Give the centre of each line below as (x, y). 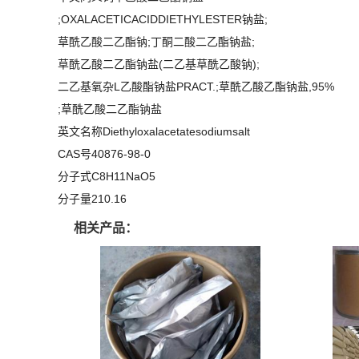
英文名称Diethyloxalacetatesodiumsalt (154, 131)
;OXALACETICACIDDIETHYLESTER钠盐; (163, 19)
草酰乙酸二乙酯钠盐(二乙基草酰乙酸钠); (159, 64)
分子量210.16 (92, 199)
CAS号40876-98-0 (104, 154)
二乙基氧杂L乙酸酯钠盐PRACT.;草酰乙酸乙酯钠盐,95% (196, 87)
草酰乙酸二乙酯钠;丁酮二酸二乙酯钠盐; (156, 42)
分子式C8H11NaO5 (107, 176)
